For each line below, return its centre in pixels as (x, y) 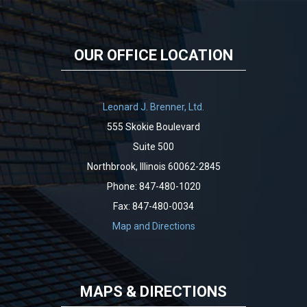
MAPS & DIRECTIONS (153, 292)
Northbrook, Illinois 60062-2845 (153, 167)
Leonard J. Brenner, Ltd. (153, 107)
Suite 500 (153, 147)
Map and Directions (153, 226)
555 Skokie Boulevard (153, 127)
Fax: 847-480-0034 (153, 206)
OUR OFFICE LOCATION (153, 55)
